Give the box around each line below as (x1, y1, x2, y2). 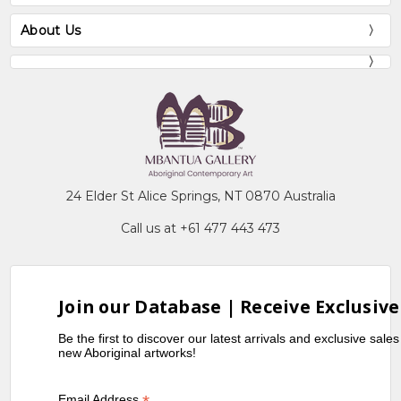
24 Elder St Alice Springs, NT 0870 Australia (65, 188, 336, 205)
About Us (21, 21, 81, 38)
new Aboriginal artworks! (58, 345, 197, 360)
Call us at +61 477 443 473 (121, 220, 280, 237)
